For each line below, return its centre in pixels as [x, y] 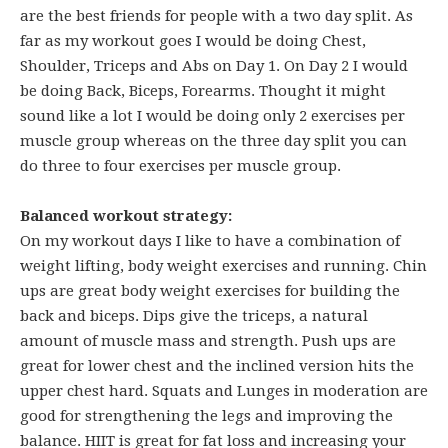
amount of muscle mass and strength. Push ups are [208, 341]
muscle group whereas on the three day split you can [213, 141]
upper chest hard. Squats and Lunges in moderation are [224, 391]
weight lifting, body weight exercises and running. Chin [223, 266]
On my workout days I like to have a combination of [210, 241]
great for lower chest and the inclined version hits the [217, 366]
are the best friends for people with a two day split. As [216, 16]
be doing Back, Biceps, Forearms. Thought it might [203, 91]
